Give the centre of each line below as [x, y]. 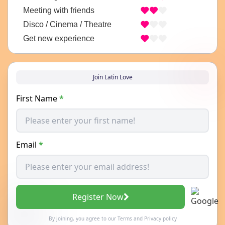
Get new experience [59, 38]
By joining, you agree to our [83, 219]
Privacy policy [160, 219]
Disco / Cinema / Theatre [67, 24]
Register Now [98, 197]
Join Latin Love [113, 77]
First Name [38, 99]
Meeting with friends [59, 10]
